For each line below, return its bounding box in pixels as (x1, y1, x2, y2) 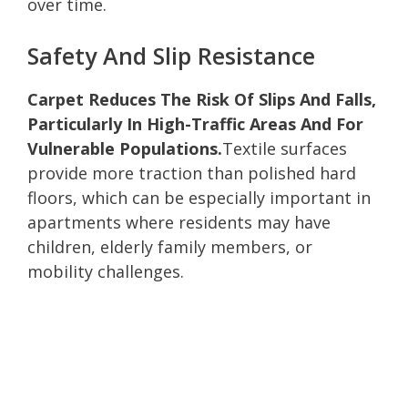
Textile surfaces (222, 137, 347, 159)
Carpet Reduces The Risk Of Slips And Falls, (27, 87, 376, 110)
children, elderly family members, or (27, 235, 312, 258)
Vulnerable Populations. (27, 137, 222, 159)
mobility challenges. (27, 260, 184, 282)
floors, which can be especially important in (27, 186, 371, 209)
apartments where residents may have (27, 210, 331, 233)
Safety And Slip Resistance (27, 39, 315, 71)
